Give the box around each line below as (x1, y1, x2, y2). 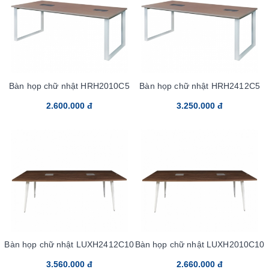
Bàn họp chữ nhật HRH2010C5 (9, 80, 130, 91)
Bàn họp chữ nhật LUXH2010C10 (134, 239, 265, 249)
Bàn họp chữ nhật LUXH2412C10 (4, 239, 134, 249)
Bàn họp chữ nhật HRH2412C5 (139, 80, 260, 91)
